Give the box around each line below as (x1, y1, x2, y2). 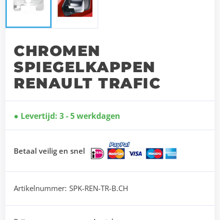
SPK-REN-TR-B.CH (69, 183, 129, 193)
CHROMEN (14, 42, 101, 60)
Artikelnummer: (14, 183, 67, 193)
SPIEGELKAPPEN (14, 58, 156, 77)
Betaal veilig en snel (14, 146, 85, 156)
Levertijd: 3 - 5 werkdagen (21, 110, 121, 122)
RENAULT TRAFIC (14, 74, 161, 93)
